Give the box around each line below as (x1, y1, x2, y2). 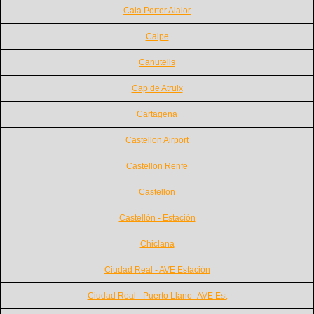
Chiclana (139, 238, 175, 249)
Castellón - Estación (118, 212, 196, 223)
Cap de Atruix (131, 83, 183, 93)
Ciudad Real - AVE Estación (104, 264, 210, 275)
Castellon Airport (125, 135, 189, 145)
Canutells (139, 57, 175, 67)
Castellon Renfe (126, 161, 188, 171)
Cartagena (137, 109, 177, 119)
